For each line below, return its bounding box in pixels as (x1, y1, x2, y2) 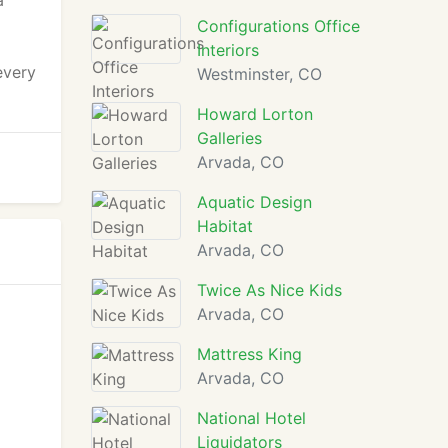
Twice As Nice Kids (197, 280, 342, 300)
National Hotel (197, 408, 306, 428)
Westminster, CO (197, 64, 322, 84)
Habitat (197, 216, 253, 236)
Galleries (197, 128, 262, 148)
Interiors (197, 40, 259, 60)
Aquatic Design (197, 192, 312, 212)
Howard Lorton (197, 104, 313, 124)
